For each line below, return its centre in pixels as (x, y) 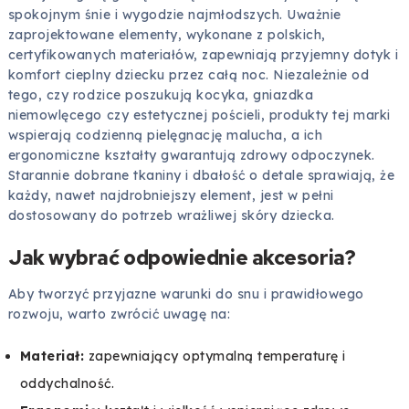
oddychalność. (67, 383)
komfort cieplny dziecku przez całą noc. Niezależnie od (189, 74)
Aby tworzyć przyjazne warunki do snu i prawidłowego (186, 294)
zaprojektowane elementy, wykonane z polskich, (167, 34)
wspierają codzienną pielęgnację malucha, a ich (165, 135)
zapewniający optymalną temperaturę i (215, 356)
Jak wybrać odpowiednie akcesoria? (182, 257)
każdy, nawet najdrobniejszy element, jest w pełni (171, 195)
